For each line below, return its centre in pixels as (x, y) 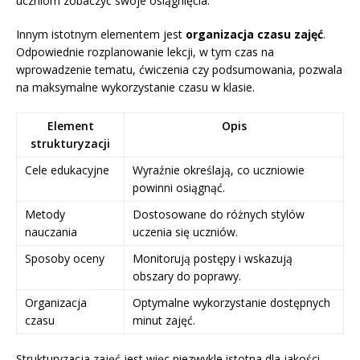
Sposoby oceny (65, 259)
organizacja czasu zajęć (254, 35)
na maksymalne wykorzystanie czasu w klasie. (135, 88)
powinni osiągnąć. (179, 188)
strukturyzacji (70, 144)
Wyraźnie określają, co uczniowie (219, 170)
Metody (45, 215)
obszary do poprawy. (187, 276)
